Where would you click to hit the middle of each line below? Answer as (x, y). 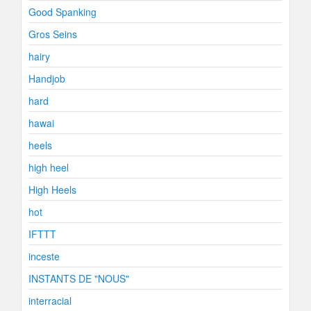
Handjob (47, 78)
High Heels (52, 190)
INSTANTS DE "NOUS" (79, 278)
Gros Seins (53, 34)
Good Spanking (62, 12)
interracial (50, 301)
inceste (44, 256)
